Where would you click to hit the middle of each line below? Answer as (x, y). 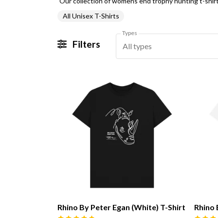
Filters (86, 44)
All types (137, 46)
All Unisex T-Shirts (91, 16)
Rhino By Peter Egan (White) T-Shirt (121, 207)
